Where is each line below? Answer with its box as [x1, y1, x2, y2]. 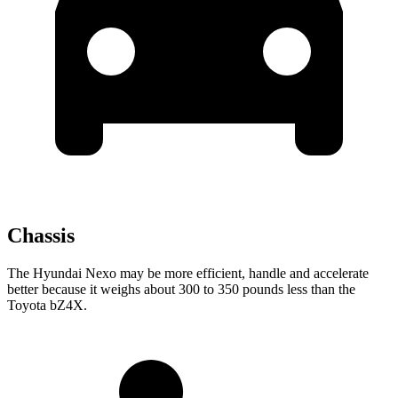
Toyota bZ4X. [7, 298, 87, 314]
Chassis [7, 224, 75, 248]
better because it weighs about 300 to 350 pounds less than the [7, 282, 355, 298]
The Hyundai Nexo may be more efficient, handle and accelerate [7, 266, 369, 282]
